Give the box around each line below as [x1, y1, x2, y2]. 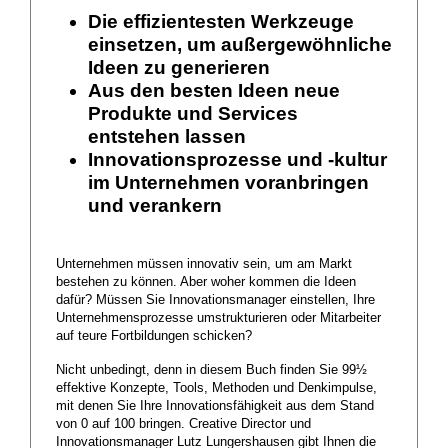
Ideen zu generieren [88, 57, 270, 79]
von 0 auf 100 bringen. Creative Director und [56, 417, 311, 432]
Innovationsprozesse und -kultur [88, 149, 387, 171]
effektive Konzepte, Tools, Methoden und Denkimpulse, [56, 381, 377, 396]
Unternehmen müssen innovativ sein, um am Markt [56, 257, 352, 272]
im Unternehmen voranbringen [88, 172, 369, 194]
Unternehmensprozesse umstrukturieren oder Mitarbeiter [56, 311, 381, 326]
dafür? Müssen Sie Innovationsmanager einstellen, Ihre [56, 293, 375, 308]
